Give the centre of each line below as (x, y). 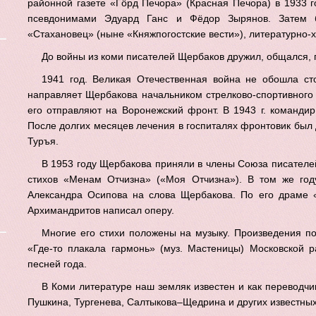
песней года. (57, 264)
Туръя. (43, 141)
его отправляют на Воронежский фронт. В (131, 110)
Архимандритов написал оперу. (101, 210)
